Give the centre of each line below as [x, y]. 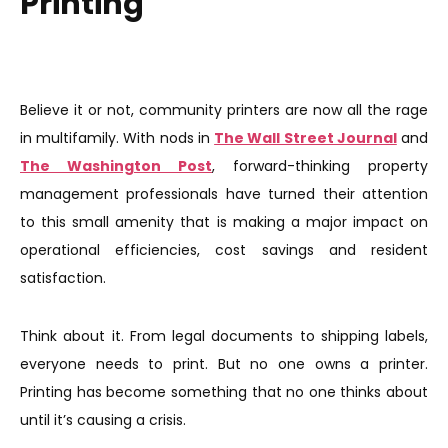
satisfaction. [63, 278]
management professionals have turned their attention [224, 194]
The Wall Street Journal [305, 138]
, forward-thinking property [320, 166]
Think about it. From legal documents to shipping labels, [224, 336]
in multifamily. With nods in [117, 138]
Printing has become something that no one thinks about [224, 392]
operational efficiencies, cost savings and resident [224, 250]
